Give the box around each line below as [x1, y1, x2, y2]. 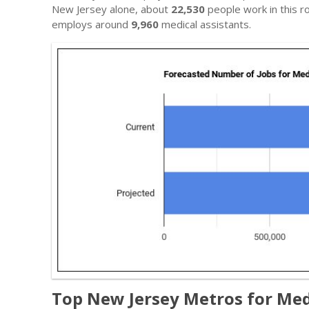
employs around [52, 17, 131, 31]
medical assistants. [159, 17, 251, 31]
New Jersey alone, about [52, 1, 171, 16]
